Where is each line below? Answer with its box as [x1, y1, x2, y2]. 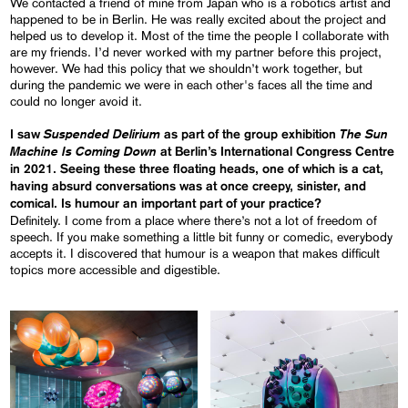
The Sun [340, 125, 389, 142]
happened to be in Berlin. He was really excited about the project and [10, 11, 387, 26]
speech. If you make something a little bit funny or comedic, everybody [10, 229, 393, 244]
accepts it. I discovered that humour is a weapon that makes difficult [10, 245, 381, 260]
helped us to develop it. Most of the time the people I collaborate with [10, 27, 390, 43]
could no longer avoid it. [10, 93, 143, 108]
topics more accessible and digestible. [10, 261, 221, 277]
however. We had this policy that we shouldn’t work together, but [10, 60, 363, 76]
